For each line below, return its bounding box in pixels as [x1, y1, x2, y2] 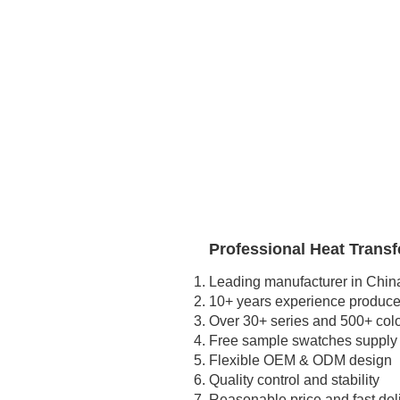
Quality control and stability [209, 372, 379, 388]
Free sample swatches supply [209, 333, 397, 349]
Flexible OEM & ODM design [209, 353, 392, 369]
